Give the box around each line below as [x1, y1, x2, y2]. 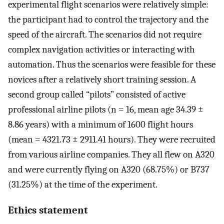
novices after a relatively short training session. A [8, 74, 196, 85]
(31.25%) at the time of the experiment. [8, 179, 157, 190]
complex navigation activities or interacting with [8, 44, 195, 55]
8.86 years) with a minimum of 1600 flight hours [8, 119, 193, 130]
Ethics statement [8, 204, 88, 216]
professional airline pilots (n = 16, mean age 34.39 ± [8, 104, 203, 115]
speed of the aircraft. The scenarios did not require [8, 29, 201, 40]
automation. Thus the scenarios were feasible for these [8, 59, 215, 70]
